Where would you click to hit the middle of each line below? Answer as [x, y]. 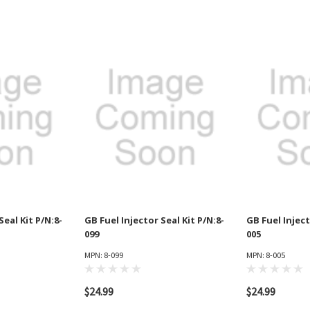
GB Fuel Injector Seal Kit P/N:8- [154, 220]
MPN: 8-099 [104, 255]
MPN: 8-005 [266, 255]
